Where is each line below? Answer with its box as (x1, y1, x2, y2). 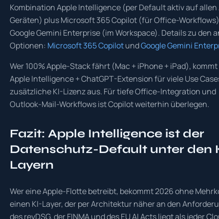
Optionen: (10, 40, 47, 51)
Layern (10, 158, 54, 172)
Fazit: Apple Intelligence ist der (10, 127, 204, 141)
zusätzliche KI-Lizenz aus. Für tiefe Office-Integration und (10, 86, 216, 97)
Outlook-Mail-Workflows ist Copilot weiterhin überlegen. (10, 99, 209, 109)
